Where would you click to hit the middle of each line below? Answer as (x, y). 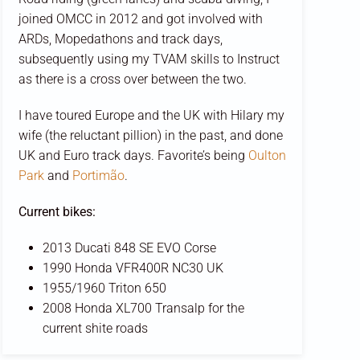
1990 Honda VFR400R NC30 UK (133, 268)
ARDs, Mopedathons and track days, (120, 39)
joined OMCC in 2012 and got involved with (140, 19)
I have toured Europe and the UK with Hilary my (151, 116)
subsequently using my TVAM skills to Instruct (149, 59)
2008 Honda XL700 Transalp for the (143, 309)
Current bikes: (57, 212)
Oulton (267, 156)
